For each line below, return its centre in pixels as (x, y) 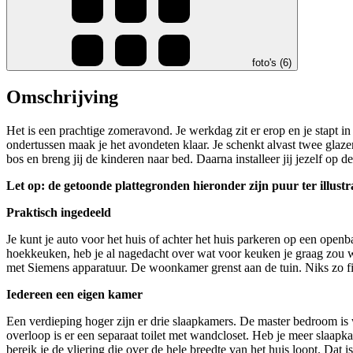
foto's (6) (272, 63)
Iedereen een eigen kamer (74, 295)
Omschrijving (62, 97)
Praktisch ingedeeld (59, 213)
